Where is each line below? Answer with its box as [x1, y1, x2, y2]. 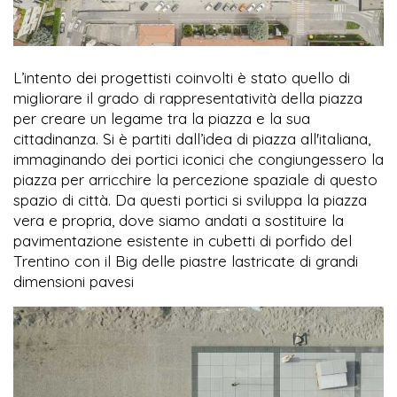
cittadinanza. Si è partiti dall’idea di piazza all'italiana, [13, 129, 370, 149]
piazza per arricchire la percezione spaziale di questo [13, 170, 378, 190]
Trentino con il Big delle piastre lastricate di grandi [13, 252, 358, 271]
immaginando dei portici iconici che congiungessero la [13, 150, 384, 169]
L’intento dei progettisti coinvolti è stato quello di [13, 68, 350, 88]
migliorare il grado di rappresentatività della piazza [13, 89, 362, 108]
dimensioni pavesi [13, 272, 134, 292]
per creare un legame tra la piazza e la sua [13, 109, 310, 128]
